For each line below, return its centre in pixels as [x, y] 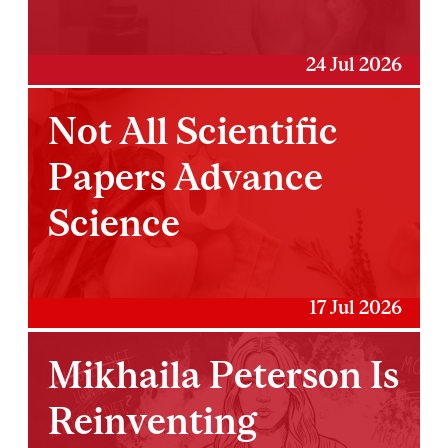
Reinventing [153, 421]
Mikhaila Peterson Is [224, 375]
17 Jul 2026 [355, 307]
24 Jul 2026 [353, 63]
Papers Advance [186, 177]
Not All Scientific [193, 131]
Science [114, 223]
